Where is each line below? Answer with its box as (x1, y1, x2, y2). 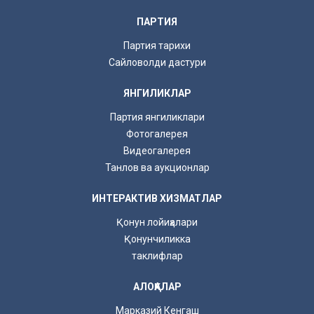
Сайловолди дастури (108, 56, 206, 68)
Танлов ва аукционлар (104, 161, 210, 173)
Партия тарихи (123, 39, 191, 51)
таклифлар (131, 250, 183, 261)
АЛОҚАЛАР (132, 280, 182, 292)
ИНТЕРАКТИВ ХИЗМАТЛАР (92, 192, 222, 204)
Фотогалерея (126, 128, 188, 139)
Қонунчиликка (123, 233, 191, 245)
